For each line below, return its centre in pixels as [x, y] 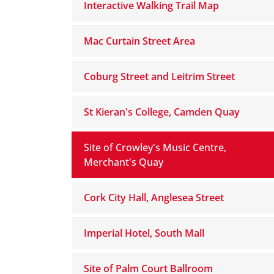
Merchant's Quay [124, 162]
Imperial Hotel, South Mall [144, 233]
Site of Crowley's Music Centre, [155, 147]
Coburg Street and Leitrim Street [159, 76]
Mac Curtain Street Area [139, 41]
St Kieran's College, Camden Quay [162, 112]
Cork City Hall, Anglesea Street [154, 198]
